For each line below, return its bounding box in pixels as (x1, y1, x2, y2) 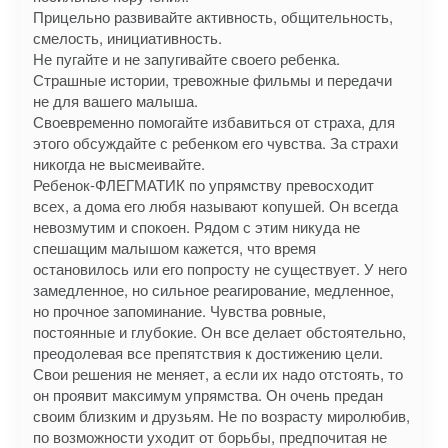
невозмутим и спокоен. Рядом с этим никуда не (33, 216, 360, 237)
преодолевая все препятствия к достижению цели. (33, 342, 383, 363)
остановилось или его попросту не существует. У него (33, 258, 407, 279)
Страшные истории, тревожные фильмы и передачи (33, 69, 392, 90)
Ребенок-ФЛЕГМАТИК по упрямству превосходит (33, 174, 374, 195)
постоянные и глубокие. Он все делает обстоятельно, (33, 321, 406, 342)
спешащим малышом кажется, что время (33, 237, 316, 258)
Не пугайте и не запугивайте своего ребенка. (33, 48, 340, 69)
